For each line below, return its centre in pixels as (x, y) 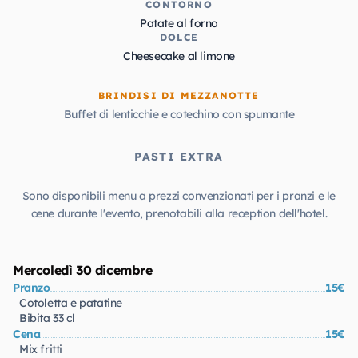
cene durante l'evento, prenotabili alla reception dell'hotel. (179, 213)
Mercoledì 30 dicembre (83, 270)
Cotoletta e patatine (71, 303)
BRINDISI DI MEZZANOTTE (179, 95)
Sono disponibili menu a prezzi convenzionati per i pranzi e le (179, 196)
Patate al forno (179, 23)
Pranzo (32, 288)
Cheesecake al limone (179, 56)
